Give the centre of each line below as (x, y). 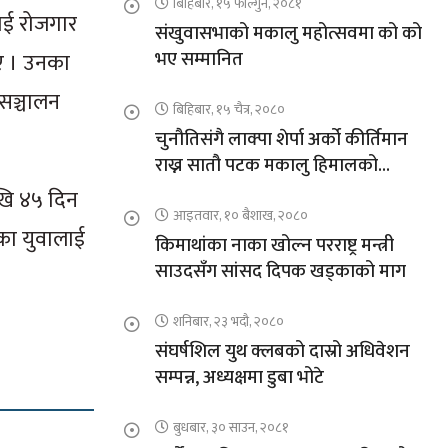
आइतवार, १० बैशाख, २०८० (240, 216)
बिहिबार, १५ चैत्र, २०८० (228, 110)
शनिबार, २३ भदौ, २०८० (228, 322)
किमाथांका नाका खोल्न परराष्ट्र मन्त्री (274, 246)
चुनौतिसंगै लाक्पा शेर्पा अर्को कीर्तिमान (281, 140)
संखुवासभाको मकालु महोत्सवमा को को (288, 34)
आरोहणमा (190, 192)
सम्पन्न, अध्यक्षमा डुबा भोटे (239, 378)
